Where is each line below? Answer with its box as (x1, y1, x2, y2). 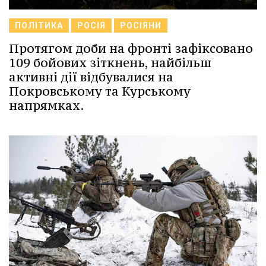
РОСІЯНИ (120, 20, 161, 30)
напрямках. (9, 97, 84, 113)
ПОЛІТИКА (15, 20, 63, 30)
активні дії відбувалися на (9, 68, 173, 85)
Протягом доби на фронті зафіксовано (9, 40, 253, 56)
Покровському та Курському (9, 83, 191, 99)
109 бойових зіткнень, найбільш (9, 54, 211, 71)
